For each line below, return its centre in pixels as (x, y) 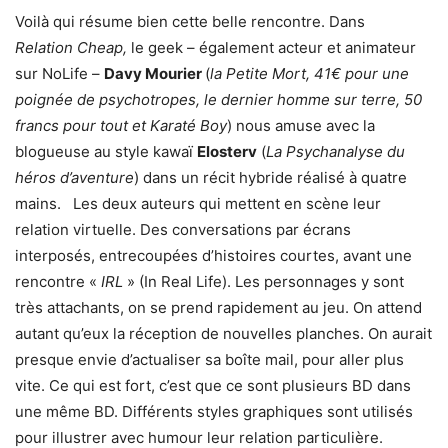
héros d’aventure (74, 177)
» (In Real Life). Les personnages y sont (263, 281)
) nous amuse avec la (301, 125)
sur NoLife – (59, 73)
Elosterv (227, 151)
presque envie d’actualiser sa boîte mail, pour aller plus (209, 359)
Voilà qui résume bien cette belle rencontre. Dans (190, 21)
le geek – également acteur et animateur (273, 47)
